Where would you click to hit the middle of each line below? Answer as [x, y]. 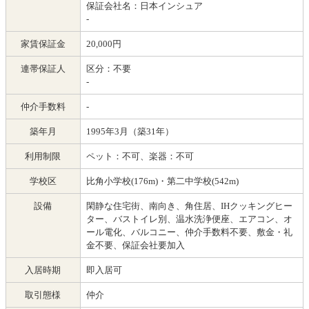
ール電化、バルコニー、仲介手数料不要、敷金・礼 [189, 232]
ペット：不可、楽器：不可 [140, 156]
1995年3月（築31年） [130, 131]
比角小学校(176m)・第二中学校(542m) [162, 181]
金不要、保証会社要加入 [135, 245]
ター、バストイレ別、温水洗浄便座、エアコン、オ [189, 219]
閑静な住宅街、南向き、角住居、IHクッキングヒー [189, 206]
